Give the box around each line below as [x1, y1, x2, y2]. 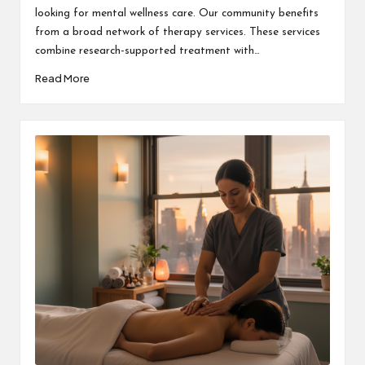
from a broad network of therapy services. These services [34, 26, 320, 37]
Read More [34, 72, 90, 86]
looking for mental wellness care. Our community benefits [34, 7, 319, 19]
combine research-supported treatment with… [34, 45, 260, 56]
